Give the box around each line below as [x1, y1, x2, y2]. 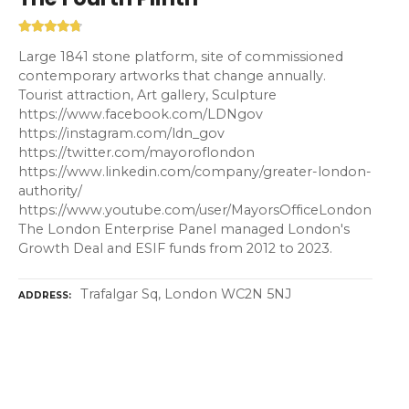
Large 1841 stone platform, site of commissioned [18, 48, 343, 66]
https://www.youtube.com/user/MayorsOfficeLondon [18, 202, 372, 219]
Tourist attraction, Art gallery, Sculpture [18, 87, 277, 104]
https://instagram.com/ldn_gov [18, 125, 225, 142]
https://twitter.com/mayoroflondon [18, 144, 255, 162]
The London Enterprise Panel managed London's [18, 221, 350, 238]
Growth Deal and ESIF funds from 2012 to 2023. [18, 240, 332, 257]
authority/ [18, 183, 82, 200]
